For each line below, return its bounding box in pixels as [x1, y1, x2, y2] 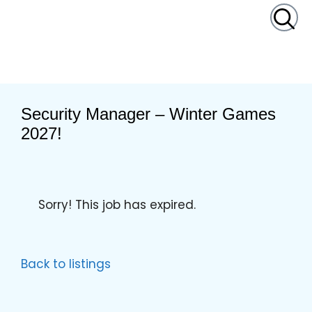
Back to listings [21, 256, 111, 272]
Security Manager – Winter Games [21, 104, 276, 123]
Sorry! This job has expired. [38, 196, 196, 213]
